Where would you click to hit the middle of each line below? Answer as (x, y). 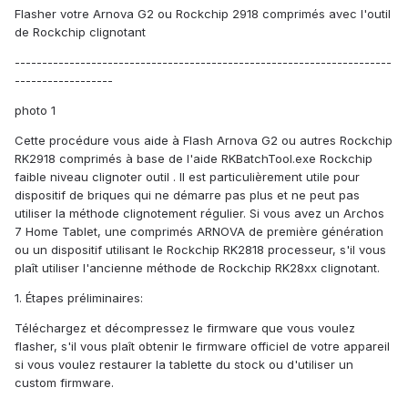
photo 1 (35, 111)
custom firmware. (64, 383)
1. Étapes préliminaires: (79, 298)
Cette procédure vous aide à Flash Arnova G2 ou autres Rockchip (204, 141)
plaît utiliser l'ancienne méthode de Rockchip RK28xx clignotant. (197, 268)
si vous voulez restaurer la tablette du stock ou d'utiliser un (184, 365)
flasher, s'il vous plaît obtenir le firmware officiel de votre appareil (202, 347)
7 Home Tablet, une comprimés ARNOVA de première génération (199, 232)
